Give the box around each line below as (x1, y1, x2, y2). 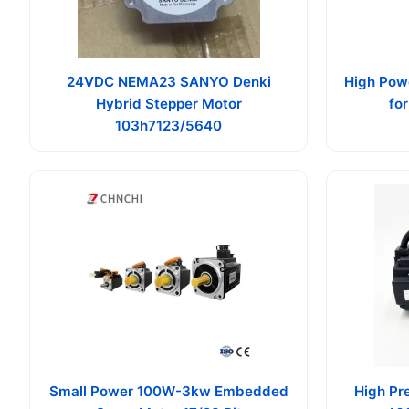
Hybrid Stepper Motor (95, 95, 242, 113)
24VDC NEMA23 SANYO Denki (66, 73, 271, 91)
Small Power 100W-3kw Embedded (48, 383, 288, 401)
